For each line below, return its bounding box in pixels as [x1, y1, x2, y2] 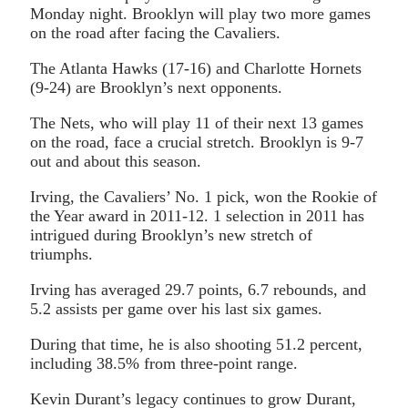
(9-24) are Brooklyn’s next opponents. [30, 77, 282, 97]
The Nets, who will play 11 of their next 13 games [30, 113, 363, 132]
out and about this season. [30, 151, 201, 170]
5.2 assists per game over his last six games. [30, 299, 322, 318]
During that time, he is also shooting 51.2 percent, [30, 334, 362, 353]
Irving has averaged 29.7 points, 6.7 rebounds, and [30, 280, 366, 299]
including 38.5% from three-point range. [30, 353, 298, 372]
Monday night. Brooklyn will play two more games [30, 4, 371, 23]
